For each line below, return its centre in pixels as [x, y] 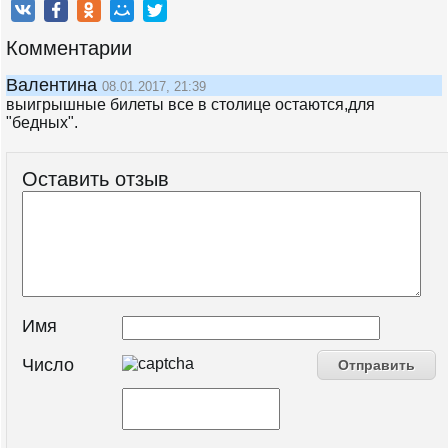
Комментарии [69, 48]
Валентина [54, 85]
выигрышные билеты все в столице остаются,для [190, 104]
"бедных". [42, 122]
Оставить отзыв [95, 179]
